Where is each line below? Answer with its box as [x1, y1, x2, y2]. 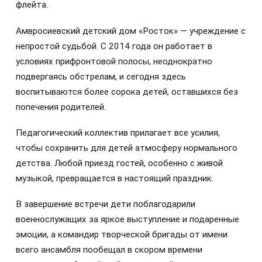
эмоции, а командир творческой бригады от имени [16, 229, 227, 240]
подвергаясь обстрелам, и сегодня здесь [16, 71, 186, 82]
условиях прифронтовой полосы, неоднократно [16, 56, 212, 67]
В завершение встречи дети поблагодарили [16, 199, 195, 210]
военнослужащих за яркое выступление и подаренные [16, 214, 239, 225]
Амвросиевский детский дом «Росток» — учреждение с [16, 25, 246, 36]
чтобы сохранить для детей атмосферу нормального [16, 142, 237, 153]
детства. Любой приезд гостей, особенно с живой [16, 157, 223, 168]
